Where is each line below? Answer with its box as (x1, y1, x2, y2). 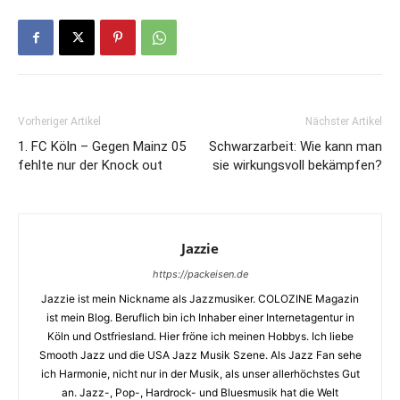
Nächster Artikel (305, 114, 382, 128)
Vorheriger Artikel (18, 114, 101, 128)
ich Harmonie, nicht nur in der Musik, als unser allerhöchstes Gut (40, 366, 360, 380)
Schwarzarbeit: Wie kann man (209, 137, 382, 154)
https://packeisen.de (152, 267, 248, 280)
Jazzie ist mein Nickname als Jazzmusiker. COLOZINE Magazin (41, 291, 359, 305)
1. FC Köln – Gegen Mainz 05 (18, 137, 186, 154)
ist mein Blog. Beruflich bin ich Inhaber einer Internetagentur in (46, 310, 354, 324)
